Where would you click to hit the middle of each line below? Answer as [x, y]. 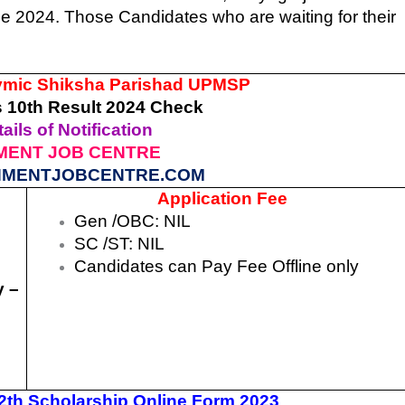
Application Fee [222, 198]
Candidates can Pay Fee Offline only [217, 266]
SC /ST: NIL [120, 243]
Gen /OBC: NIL [133, 221]
